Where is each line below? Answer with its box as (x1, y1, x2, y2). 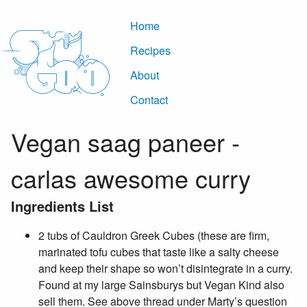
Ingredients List (11, 196, 114, 216)
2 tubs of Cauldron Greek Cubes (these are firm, (38, 228, 269, 243)
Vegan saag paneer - (11, 124, 240, 159)
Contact (130, 92, 168, 108)
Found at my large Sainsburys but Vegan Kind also (38, 277, 284, 293)
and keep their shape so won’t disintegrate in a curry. (38, 260, 293, 276)
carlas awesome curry (11, 160, 251, 195)
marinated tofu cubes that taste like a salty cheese (38, 244, 279, 260)
